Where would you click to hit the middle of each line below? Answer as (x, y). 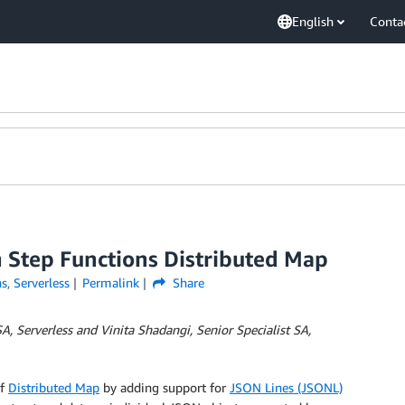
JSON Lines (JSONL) (286, 387)
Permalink (111, 283)
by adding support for (165, 387)
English (313, 21)
